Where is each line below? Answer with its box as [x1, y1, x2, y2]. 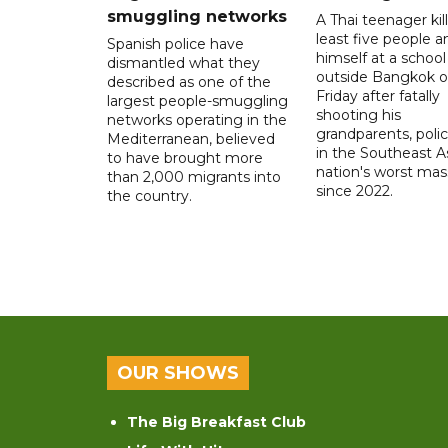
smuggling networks [107, 6, 287, 26]
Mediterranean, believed [107, 129, 275, 148]
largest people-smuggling [107, 91, 288, 110]
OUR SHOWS [117, 361, 239, 384]
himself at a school [315, 48, 446, 67]
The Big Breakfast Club [127, 412, 306, 431]
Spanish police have [107, 34, 244, 53]
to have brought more [107, 148, 263, 167]
